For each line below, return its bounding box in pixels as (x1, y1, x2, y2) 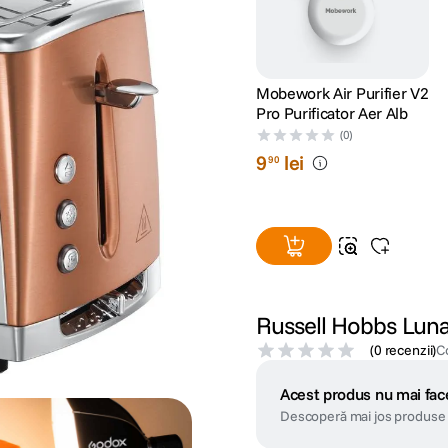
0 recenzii (373, 341, 433, 360)
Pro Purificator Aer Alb (255, 103, 408, 124)
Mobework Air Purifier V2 (255, 83, 429, 104)
